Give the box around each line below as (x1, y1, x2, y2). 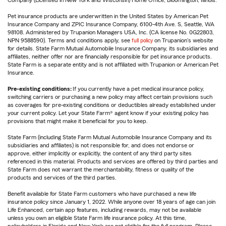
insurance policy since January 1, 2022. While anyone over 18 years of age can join (8, 199, 215, 205)
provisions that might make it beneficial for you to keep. (8, 118, 149, 125)
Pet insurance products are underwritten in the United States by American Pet (8, 13, 208, 20)
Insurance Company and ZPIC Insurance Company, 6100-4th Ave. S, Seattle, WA (8, 21, 214, 28)
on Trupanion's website (153, 37, 213, 44)
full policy (132, 37, 153, 44)
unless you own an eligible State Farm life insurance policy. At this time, (8, 215, 186, 221)
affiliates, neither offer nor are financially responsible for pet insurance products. (8, 53, 212, 60)
